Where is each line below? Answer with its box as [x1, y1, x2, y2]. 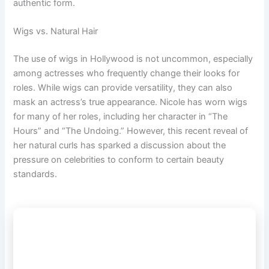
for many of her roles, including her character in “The [13, 110, 228, 122]
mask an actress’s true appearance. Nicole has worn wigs [13, 96, 248, 107]
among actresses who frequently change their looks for [13, 67, 240, 79]
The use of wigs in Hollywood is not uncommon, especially [13, 53, 253, 64]
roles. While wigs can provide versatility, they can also [13, 82, 233, 93]
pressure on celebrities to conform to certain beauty [13, 154, 225, 165]
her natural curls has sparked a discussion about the [13, 139, 226, 151]
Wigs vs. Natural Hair [13, 26, 98, 37]
